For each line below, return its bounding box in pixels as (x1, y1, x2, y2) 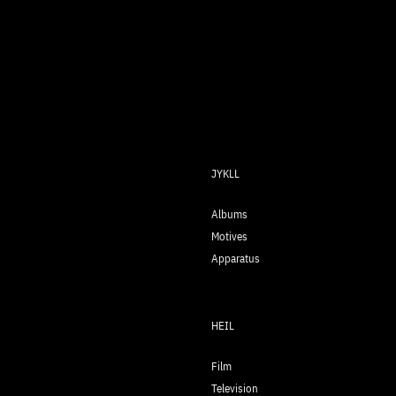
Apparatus (211, 251, 260, 267)
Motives (211, 229, 247, 245)
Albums (211, 207, 247, 223)
